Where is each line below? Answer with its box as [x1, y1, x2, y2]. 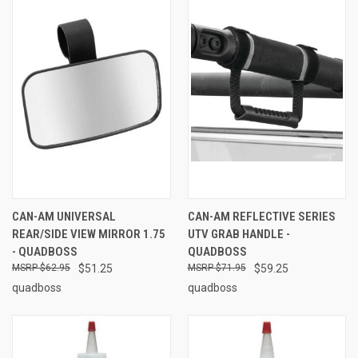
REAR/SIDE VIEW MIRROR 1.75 [12, 226, 165, 241]
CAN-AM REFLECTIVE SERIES [187, 209, 336, 224]
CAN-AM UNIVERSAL [12, 209, 116, 224]
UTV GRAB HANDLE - [187, 226, 290, 241]
